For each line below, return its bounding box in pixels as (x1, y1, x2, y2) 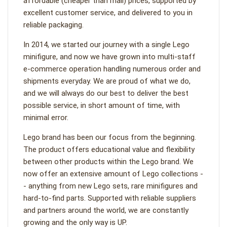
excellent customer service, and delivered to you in (23, 8, 193, 17)
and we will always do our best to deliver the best (23, 89, 188, 98)
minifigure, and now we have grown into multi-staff (23, 52, 196, 61)
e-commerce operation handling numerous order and (23, 64, 201, 73)
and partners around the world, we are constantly (23, 206, 188, 215)
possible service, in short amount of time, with (23, 101, 180, 110)
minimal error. (23, 113, 68, 122)
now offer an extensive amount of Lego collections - (23, 169, 203, 178)
